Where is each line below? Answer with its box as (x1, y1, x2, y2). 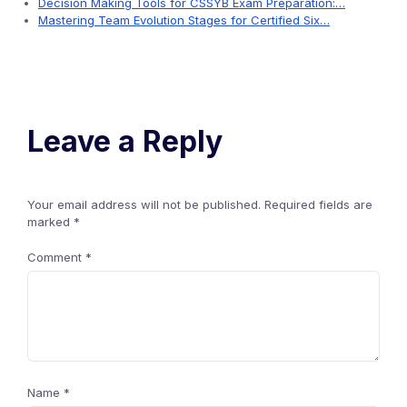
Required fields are (264, 197, 372, 212)
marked (27, 214, 74, 229)
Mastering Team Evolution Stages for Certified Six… (38, 13, 330, 27)
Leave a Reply (27, 124, 223, 159)
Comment (27, 250, 85, 264)
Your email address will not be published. (27, 197, 261, 212)
